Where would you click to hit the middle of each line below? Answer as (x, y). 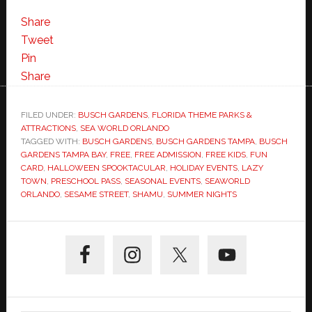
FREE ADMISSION (167, 155)
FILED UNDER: (49, 115)
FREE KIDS (225, 155)
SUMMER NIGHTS (202, 195)
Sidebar (45, 258)
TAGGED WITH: (51, 142)
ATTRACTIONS (48, 128)
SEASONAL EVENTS (162, 181)
